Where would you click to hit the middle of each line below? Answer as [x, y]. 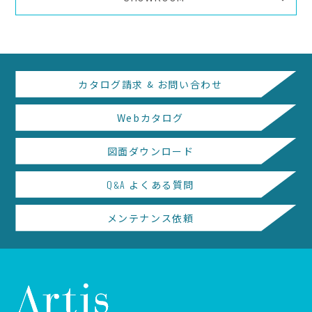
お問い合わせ [188, 84]
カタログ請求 [112, 84]
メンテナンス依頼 [150, 218]
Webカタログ [150, 117]
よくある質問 [160, 184]
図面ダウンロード [150, 151]
